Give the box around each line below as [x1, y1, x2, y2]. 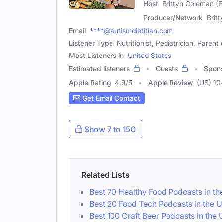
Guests [156, 64, 178, 73]
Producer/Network [143, 13, 203, 22]
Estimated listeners [69, 64, 130, 73]
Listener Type [69, 38, 113, 47]
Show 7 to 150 [82, 124, 136, 134]
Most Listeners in [69, 51, 124, 59]
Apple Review [148, 78, 193, 87]
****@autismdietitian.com [90, 26, 173, 35]
